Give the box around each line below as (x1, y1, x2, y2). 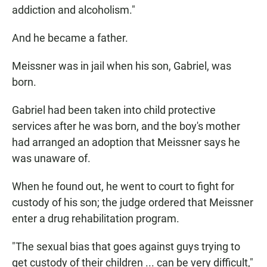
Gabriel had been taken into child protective (12, 104, 216, 117)
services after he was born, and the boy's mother (12, 120, 240, 133)
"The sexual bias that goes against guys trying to (12, 240, 240, 253)
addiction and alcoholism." (12, 4, 135, 17)
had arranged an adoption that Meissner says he (12, 136, 240, 149)
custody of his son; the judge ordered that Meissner (12, 196, 253, 209)
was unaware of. (12, 152, 91, 165)
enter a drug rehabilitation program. (12, 212, 179, 225)
